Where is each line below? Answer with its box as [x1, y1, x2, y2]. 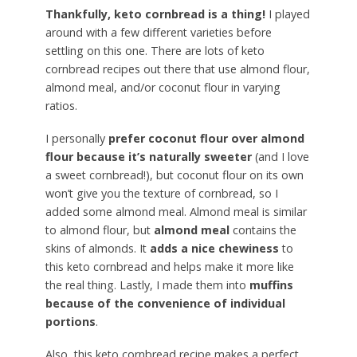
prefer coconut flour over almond [108, 130, 304, 146]
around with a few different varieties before [45, 25, 272, 41]
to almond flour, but [45, 222, 154, 237]
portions [45, 313, 96, 329]
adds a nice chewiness [149, 240, 279, 256]
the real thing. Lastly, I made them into [45, 277, 249, 292]
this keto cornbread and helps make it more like [45, 258, 294, 274]
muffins [249, 277, 293, 292]
